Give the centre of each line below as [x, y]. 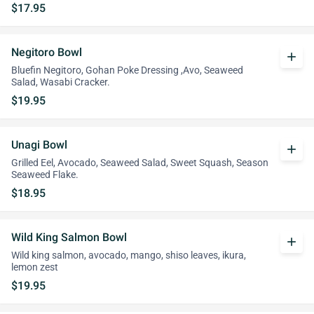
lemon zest [35, 267]
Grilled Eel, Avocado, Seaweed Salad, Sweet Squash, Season [140, 163]
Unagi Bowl [39, 145]
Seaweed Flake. [45, 175]
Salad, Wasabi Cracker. [61, 82]
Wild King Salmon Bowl [69, 237]
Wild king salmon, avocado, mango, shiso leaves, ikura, [129, 255]
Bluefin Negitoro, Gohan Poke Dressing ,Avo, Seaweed [127, 70]
